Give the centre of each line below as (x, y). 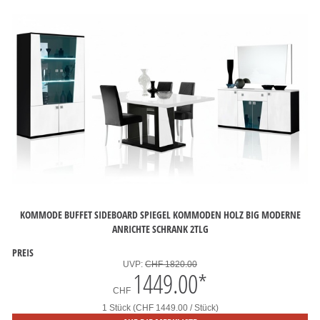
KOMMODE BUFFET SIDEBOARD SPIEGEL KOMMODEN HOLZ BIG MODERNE (160, 214)
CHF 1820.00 (171, 264)
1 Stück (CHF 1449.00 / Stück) (160, 308)
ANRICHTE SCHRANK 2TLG (160, 229)
